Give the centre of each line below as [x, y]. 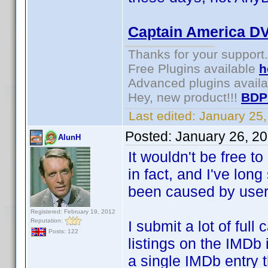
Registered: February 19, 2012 [73, 211]
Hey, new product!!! [185, 97]
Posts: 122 [63, 232]
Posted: [150, 136]
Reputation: [48, 220]
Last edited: [162, 116]
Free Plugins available [194, 68]
